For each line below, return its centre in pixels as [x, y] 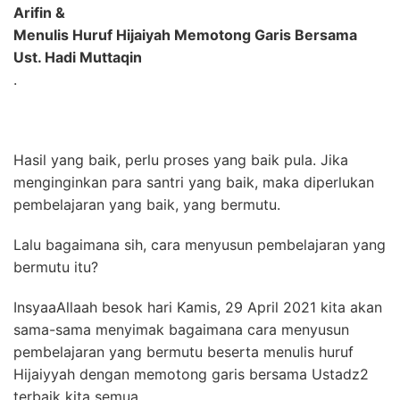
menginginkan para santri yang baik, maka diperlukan [194, 182]
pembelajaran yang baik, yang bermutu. [147, 204]
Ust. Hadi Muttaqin [78, 57]
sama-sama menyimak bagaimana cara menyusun [181, 329]
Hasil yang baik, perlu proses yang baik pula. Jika [181, 160]
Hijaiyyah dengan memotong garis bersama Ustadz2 [191, 374]
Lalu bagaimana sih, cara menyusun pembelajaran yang [200, 245]
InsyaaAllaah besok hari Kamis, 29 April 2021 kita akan [198, 307]
